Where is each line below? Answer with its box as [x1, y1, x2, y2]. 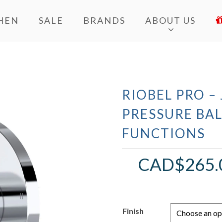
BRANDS [83, 15, 125, 26]
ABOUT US [145, 15, 196, 26]
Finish [122, 206, 144, 216]
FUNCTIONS [122, 125, 206, 141]
